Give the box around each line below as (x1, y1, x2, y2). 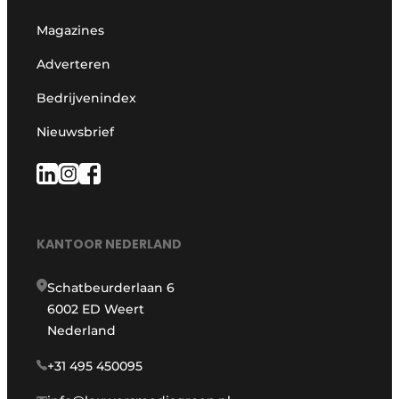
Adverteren (37, 55, 111, 72)
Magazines (37, 21, 105, 38)
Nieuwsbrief (37, 123, 115, 140)
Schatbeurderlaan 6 (47, 280, 175, 297)
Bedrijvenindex (37, 89, 137, 106)
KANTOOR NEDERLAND (37, 235, 183, 254)
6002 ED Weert (47, 301, 145, 318)
